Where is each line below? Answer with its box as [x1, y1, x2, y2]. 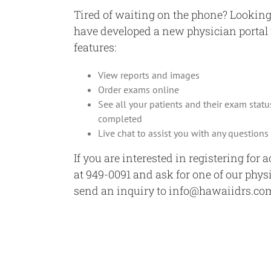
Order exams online [98, 83, 179, 96]
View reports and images [98, 68, 200, 81]
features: [74, 39, 116, 54]
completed [98, 112, 142, 125]
